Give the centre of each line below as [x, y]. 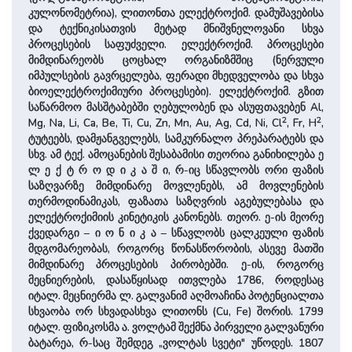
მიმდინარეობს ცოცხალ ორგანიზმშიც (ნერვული [176, 60]
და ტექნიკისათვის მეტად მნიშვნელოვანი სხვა [176, 29]
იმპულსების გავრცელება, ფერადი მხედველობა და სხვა [176, 76]
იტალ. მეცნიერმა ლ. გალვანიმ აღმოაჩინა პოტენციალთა [176, 296]
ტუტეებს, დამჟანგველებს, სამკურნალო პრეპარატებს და [176, 139]
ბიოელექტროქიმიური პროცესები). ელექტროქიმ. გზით [176, 92]
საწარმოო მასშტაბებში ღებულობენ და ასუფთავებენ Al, [176, 108]
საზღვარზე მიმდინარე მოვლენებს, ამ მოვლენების [176, 186]
